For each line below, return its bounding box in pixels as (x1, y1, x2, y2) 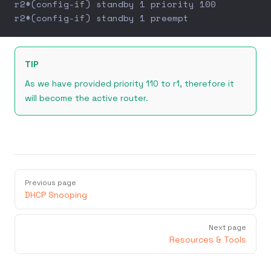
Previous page (25, 178, 76, 188)
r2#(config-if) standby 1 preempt (15, 11, 189, 24)
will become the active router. (25, 93, 148, 103)
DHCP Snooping (25, 189, 87, 200)
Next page (209, 223, 246, 232)
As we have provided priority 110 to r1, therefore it (25, 78, 234, 89)
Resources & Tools (169, 234, 246, 245)
